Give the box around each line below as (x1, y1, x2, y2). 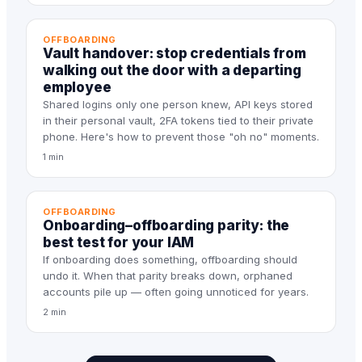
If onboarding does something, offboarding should (43, 253, 297, 266)
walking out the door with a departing (43, 62, 301, 78)
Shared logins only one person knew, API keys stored (43, 98, 313, 111)
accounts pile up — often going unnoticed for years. (43, 285, 309, 298)
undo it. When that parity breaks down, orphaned (43, 269, 293, 282)
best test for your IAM (43, 234, 195, 250)
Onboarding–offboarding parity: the (43, 217, 290, 234)
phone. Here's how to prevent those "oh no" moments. (43, 130, 319, 143)
